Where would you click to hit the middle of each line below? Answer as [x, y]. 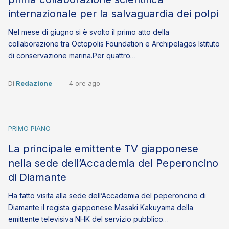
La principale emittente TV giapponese [103, 149]
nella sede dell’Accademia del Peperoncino [113, 163]
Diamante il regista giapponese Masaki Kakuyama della [101, 208]
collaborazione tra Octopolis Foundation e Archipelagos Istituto [114, 44]
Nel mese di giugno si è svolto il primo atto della [89, 32]
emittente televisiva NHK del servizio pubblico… [88, 219]
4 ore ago [84, 84]
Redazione [34, 84]
